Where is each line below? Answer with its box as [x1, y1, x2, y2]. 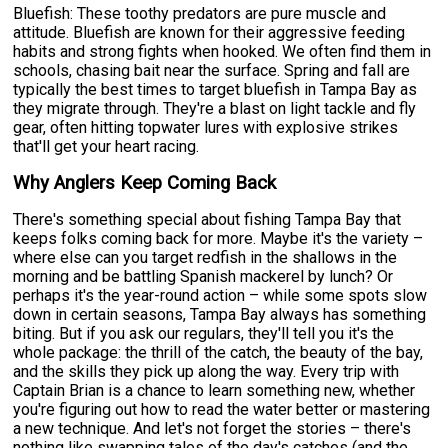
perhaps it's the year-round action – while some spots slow [13, 285, 428, 305]
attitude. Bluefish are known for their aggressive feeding [13, 22, 406, 42]
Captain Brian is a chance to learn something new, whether [13, 380, 416, 400]
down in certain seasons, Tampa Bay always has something [13, 304, 427, 324]
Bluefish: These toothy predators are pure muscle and [13, 3, 387, 23]
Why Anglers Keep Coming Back [13, 171, 277, 194]
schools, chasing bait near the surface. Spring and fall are [13, 60, 411, 80]
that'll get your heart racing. [13, 136, 200, 156]
